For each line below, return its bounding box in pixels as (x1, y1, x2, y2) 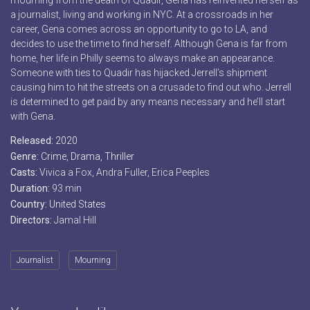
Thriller (104, 151, 134, 163)
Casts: (10, 167, 39, 179)
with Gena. (10, 111, 55, 122)
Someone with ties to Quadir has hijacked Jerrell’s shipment (10, 67, 267, 79)
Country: (10, 199, 49, 210)
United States (49, 199, 106, 210)
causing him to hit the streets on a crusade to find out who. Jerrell (10, 82, 291, 93)
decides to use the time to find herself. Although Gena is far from (10, 38, 287, 50)
